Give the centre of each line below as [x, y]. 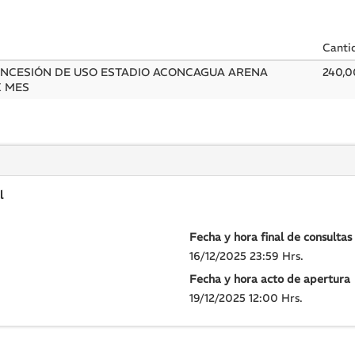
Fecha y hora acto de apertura [270, 279]
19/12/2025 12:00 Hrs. [246, 298]
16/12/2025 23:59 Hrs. [246, 256]
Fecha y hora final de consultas [271, 237]
